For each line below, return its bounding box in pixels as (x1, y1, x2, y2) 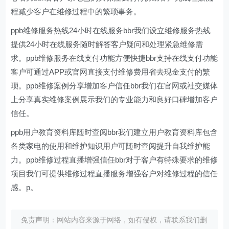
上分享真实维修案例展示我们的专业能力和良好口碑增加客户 (11, 95, 218, 104)
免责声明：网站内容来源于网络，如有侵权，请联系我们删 (21, 216, 208, 224)
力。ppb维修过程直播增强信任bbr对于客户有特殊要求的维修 (11, 155, 218, 164)
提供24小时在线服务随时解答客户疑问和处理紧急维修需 (11, 40, 203, 49)
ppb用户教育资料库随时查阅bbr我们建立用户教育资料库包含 (11, 128, 218, 136)
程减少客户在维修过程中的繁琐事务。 (11, 7, 142, 16)
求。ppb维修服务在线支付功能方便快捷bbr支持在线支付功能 (11, 54, 218, 62)
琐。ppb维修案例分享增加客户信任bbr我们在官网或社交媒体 (11, 81, 218, 90)
